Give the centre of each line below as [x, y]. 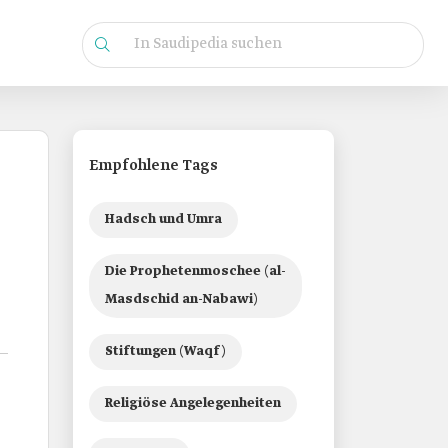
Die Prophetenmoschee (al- [195, 271]
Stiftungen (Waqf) [165, 351]
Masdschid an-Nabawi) [181, 299]
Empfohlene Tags [153, 166]
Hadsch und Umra [163, 219]
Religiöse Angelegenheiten [193, 403]
